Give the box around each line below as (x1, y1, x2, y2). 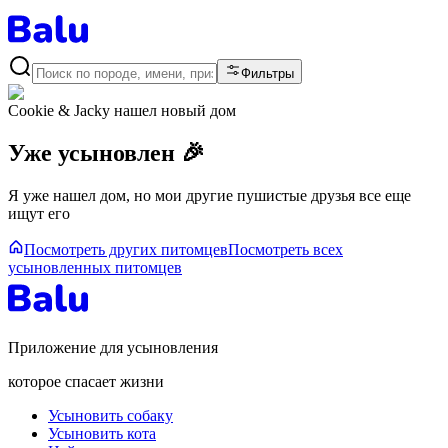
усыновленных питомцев (8, 258, 182, 276)
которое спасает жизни (8, 372, 164, 390)
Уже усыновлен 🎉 (8, 139, 205, 166)
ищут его (8, 204, 70, 222)
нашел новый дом (114, 102, 236, 119)
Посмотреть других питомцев (24, 240, 228, 258)
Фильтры (241, 66, 294, 81)
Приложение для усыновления (8, 338, 218, 356)
